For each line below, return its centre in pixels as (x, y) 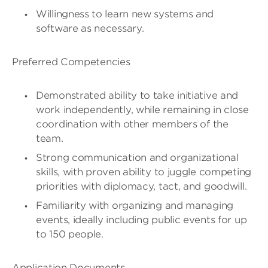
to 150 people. (70, 234)
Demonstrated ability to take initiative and (137, 95)
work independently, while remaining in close (142, 110)
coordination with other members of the (132, 124)
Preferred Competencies (71, 62)
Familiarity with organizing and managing (135, 205)
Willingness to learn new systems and (125, 14)
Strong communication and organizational (137, 158)
